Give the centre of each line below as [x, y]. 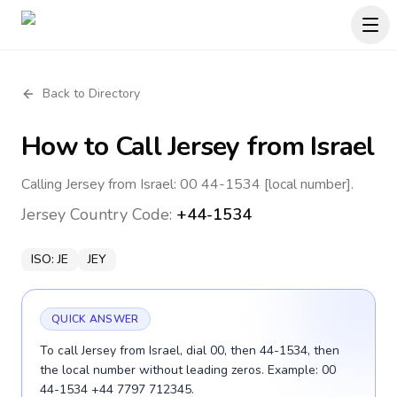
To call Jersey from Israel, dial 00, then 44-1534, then [190, 350]
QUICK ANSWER [95, 319]
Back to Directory [91, 93]
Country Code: [121, 214]
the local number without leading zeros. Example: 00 [188, 370]
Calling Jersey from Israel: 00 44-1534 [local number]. [187, 184]
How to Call [94, 147]
